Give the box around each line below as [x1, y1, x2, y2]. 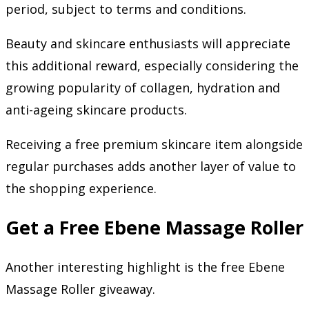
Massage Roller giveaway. [6, 280, 155, 297]
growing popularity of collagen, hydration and [6, 79, 280, 96]
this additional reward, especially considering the [6, 57, 299, 74]
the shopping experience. [6, 179, 157, 197]
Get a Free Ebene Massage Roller [6, 215, 303, 241]
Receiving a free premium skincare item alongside [6, 135, 303, 152]
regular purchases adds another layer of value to [6, 157, 296, 175]
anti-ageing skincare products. [6, 101, 187, 118]
